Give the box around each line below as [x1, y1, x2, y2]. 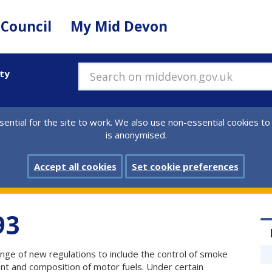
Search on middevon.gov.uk [89, 69, 215, 81]
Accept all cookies [33, 160, 117, 172]
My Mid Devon [70, 16, 168, 36]
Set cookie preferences [131, 160, 239, 172]
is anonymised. [105, 128, 167, 141]
